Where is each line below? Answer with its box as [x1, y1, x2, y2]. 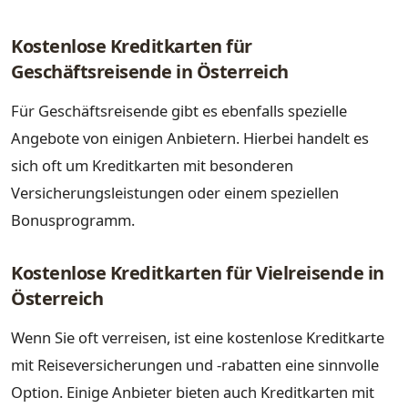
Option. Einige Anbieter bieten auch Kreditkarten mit [11, 382, 374, 403]
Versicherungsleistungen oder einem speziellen [11, 181, 339, 203]
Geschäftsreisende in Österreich [11, 58, 289, 84]
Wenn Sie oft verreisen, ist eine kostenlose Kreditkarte [11, 327, 384, 349]
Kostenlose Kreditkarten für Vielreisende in [11, 260, 384, 285]
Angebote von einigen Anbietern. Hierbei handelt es [11, 127, 369, 148]
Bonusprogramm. [11, 209, 135, 230]
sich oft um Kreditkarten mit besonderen [11, 154, 293, 176]
